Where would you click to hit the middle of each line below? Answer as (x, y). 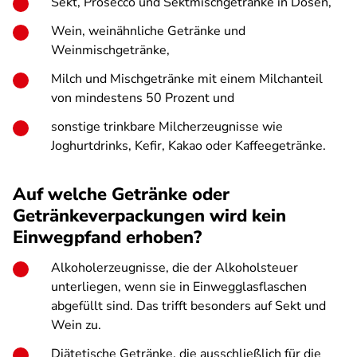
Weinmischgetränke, (110, 50)
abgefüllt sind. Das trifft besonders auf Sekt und (188, 306)
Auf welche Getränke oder (121, 194)
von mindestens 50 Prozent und (146, 98)
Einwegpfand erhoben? (107, 237)
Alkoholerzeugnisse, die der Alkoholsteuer (175, 268)
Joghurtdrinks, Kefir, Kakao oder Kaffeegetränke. (188, 146)
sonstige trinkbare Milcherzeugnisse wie (167, 127)
